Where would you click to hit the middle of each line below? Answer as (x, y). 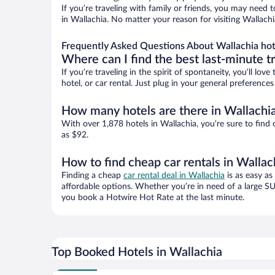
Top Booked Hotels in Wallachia (137, 253)
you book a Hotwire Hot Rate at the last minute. (153, 198)
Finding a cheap (92, 176)
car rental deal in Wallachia (174, 176)
